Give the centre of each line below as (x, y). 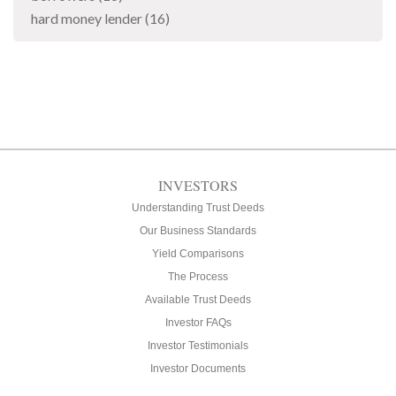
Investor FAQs (198, 322)
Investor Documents (198, 368)
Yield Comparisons (198, 253)
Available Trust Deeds (198, 299)
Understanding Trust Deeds (198, 207)
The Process (198, 276)
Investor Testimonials (198, 345)
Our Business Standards (198, 230)
